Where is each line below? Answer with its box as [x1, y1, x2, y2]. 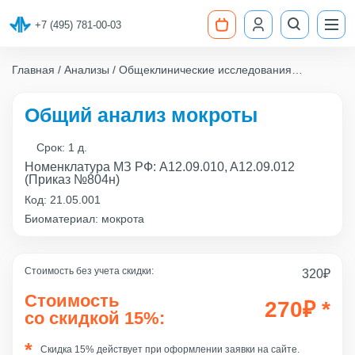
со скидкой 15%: [25, 308, 165, 328]
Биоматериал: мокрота [25, 212, 144, 225]
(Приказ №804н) [25, 173, 120, 186]
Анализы [64, 63, 109, 76]
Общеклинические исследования [119, 63, 292, 76]
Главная [12, 63, 55, 76]
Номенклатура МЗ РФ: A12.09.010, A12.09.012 [25, 160, 295, 174]
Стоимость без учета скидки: [25, 265, 154, 277]
